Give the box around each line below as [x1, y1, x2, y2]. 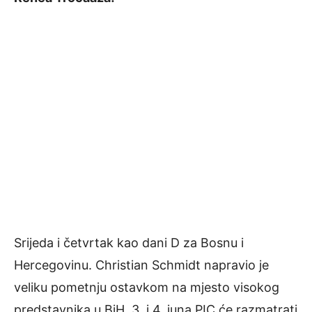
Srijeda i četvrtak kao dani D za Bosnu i [14, 235, 244, 250]
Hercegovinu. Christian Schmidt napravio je [14, 257, 269, 272]
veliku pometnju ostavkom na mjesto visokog [14, 279, 279, 295]
